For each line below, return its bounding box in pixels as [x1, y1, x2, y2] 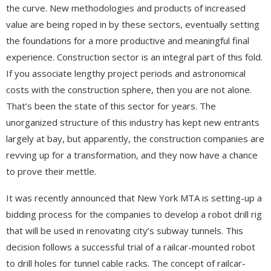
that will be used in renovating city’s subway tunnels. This [6, 224, 243, 237]
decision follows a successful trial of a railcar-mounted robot [6, 240, 255, 253]
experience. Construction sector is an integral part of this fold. [6, 50, 263, 63]
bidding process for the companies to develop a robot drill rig [6, 207, 262, 220]
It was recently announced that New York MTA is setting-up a [6, 191, 262, 204]
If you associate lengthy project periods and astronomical [6, 67, 246, 79]
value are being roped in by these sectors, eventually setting [6, 18, 260, 30]
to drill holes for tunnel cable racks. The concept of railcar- [6, 256, 246, 269]
